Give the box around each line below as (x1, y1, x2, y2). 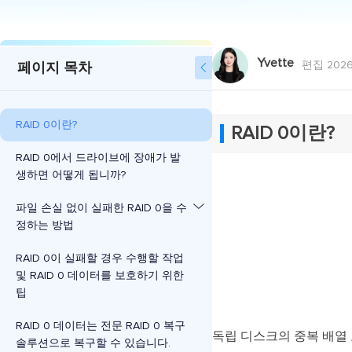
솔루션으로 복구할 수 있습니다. (16, 338, 170, 349)
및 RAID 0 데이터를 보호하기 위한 (16, 270, 184, 281)
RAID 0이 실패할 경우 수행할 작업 (16, 253, 184, 264)
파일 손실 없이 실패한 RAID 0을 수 (16, 203, 187, 214)
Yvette (257, 57, 294, 69)
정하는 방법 (16, 220, 74, 231)
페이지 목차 (17, 61, 92, 75)
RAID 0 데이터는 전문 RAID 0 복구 (16, 321, 185, 332)
